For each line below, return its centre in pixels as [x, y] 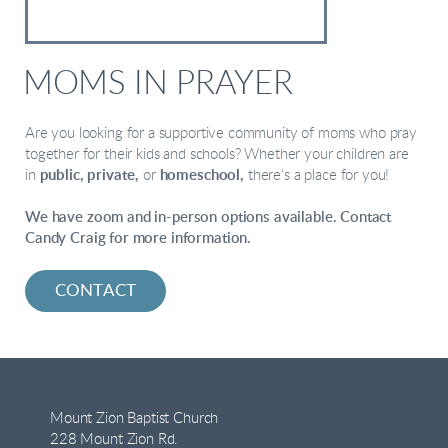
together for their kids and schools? [135, 154]
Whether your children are [326, 154]
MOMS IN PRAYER [158, 83]
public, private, [91, 175]
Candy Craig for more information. [138, 238]
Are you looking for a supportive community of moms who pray [221, 133]
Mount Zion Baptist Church [134, 418]
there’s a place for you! [319, 175]
